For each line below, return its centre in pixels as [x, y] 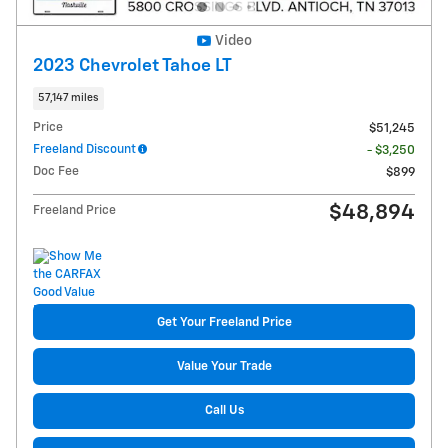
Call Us [224, 411]
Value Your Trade [224, 366]
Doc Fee [56, 172]
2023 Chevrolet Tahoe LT [132, 65]
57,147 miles [68, 97]
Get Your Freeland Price [224, 322]
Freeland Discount [84, 150]
